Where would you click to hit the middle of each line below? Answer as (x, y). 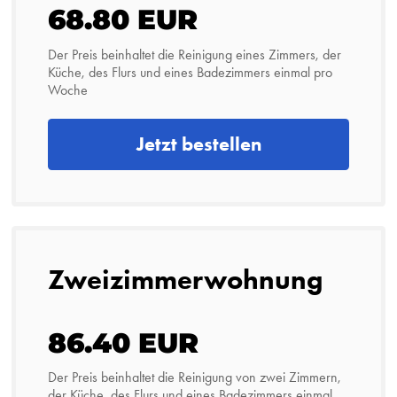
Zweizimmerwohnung (186, 280)
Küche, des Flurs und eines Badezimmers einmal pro (191, 72)
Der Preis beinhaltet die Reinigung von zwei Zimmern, (195, 378)
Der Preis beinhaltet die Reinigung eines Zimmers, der (195, 54)
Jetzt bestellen (198, 144)
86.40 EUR (124, 343)
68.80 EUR (123, 20)
